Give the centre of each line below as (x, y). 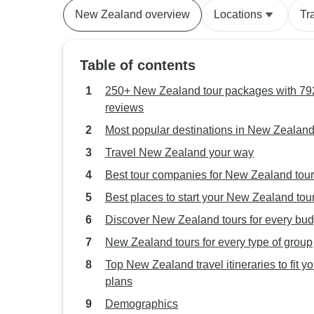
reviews (124, 108)
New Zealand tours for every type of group (209, 242)
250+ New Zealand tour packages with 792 (191, 91)
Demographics (142, 304)
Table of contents (138, 65)
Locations (238, 14)
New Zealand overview (132, 14)
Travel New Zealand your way (179, 152)
